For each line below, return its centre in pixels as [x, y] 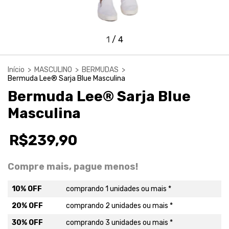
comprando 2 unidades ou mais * [119, 205]
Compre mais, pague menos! [73, 166]
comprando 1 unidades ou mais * [119, 189]
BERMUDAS [100, 70]
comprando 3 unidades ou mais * [119, 222]
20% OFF [27, 205]
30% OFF [27, 222]
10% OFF [27, 189]
